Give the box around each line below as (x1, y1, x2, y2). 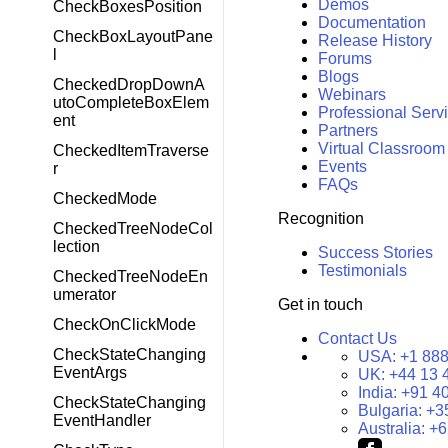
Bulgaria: (357, 402, 426, 420)
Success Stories (317, 244, 433, 262)
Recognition (277, 210, 364, 228)
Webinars (317, 86, 386, 104)
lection (53, 238, 100, 255)
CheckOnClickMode (53, 316, 196, 333)
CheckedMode (53, 190, 157, 207)
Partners (317, 122, 378, 140)
